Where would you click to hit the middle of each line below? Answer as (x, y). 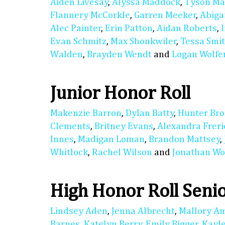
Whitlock (69, 153)
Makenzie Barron (86, 114)
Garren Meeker (165, 16)
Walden (67, 55)
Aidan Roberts (187, 29)
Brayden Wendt (119, 55)
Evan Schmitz (78, 42)
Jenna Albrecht (143, 211)
